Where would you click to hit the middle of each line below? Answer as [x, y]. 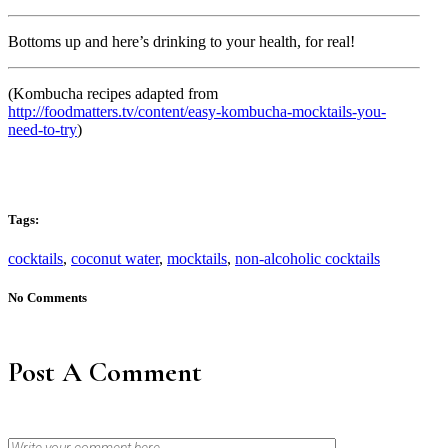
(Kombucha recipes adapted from [113, 93]
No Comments [47, 298]
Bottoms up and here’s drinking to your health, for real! [181, 41]
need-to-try [42, 129]
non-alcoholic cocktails [307, 259]
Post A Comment [105, 372]
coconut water [115, 259]
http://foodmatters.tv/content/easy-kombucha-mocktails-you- [197, 111]
